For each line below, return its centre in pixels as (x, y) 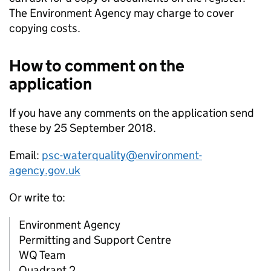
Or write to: (37, 198)
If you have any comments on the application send (132, 113)
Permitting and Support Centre (95, 240)
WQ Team (42, 255)
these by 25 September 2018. (83, 128)
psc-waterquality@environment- (122, 155)
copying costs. (45, 28)
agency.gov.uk (45, 171)
